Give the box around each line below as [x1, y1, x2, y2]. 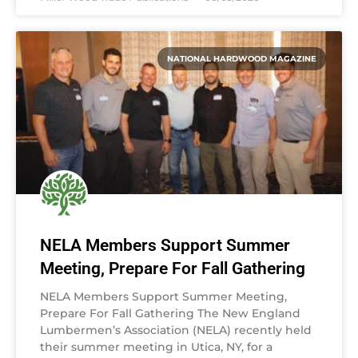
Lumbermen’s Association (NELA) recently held [40, 322, 312, 337]
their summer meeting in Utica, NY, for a [40, 339, 272, 354]
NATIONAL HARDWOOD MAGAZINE [167, 53, 316, 64]
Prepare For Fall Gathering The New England [40, 305, 300, 320]
